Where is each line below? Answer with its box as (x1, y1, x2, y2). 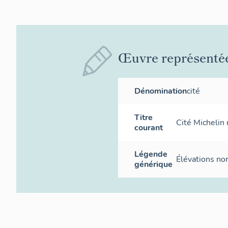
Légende (134, 148, 167, 160)
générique (134, 158, 173, 170)
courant (134, 122, 163, 133)
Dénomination (134, 85, 187, 97)
